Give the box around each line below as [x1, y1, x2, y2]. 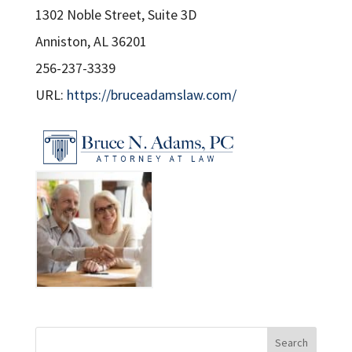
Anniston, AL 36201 [35, 32, 147, 51]
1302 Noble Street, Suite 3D [35, 5, 196, 24]
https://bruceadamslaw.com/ [66, 86, 236, 104]
